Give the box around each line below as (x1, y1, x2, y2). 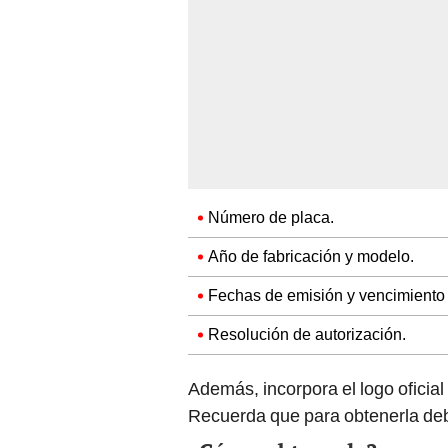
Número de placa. (208, 208, 334, 228)
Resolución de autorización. (208, 325, 406, 345)
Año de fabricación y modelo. (208, 247, 414, 267)
